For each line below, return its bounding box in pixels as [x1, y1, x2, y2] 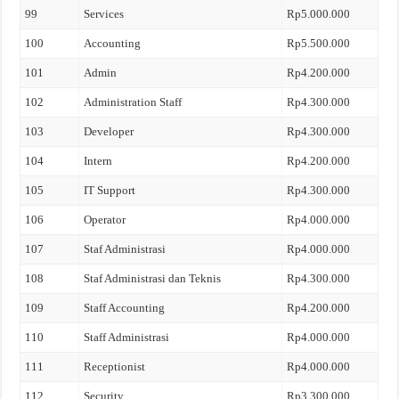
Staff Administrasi [84, 330, 170, 344]
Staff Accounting [84, 301, 166, 314]
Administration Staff [84, 95, 183, 109]
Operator [84, 213, 126, 226]
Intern [84, 154, 113, 167]
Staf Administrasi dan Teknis [84, 272, 222, 285]
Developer [84, 125, 134, 138]
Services [84, 7, 125, 20]
